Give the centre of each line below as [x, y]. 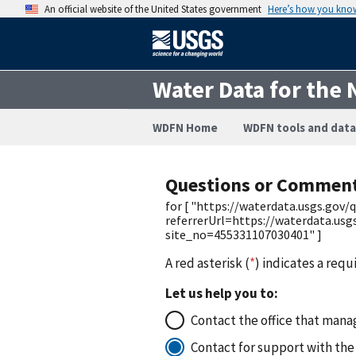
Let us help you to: [222, 293]
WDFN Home [185, 128]
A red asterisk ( [207, 263]
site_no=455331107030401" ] [244, 234]
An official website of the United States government [153, 9]
